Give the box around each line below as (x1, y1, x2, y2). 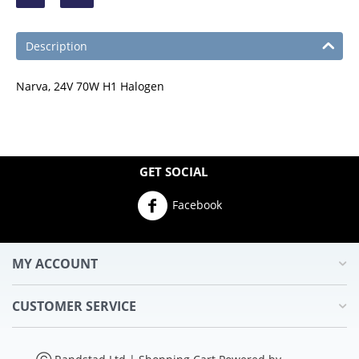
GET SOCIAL (139, 163, 208, 179)
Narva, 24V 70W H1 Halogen (16, 79, 164, 94)
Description (26, 38, 87, 54)
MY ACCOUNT (12, 255, 98, 272)
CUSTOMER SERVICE (12, 297, 136, 315)
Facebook (172, 196, 222, 212)
